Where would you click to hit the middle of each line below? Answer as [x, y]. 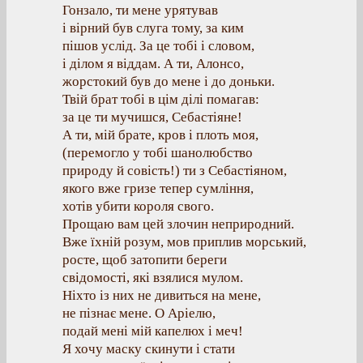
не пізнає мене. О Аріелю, [139, 313]
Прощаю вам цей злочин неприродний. [178, 224]
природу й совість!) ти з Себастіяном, [175, 171]
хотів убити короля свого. [138, 206]
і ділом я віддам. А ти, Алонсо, [153, 64]
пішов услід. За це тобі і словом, [158, 46]
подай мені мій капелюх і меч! [153, 331]
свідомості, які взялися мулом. [153, 278]
